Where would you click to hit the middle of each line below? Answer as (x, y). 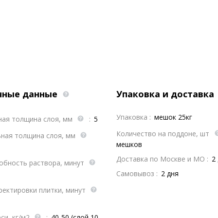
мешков (129, 144)
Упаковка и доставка (166, 94)
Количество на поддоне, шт (164, 134)
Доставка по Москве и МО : (162, 159)
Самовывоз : (137, 173)
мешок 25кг (173, 117)
